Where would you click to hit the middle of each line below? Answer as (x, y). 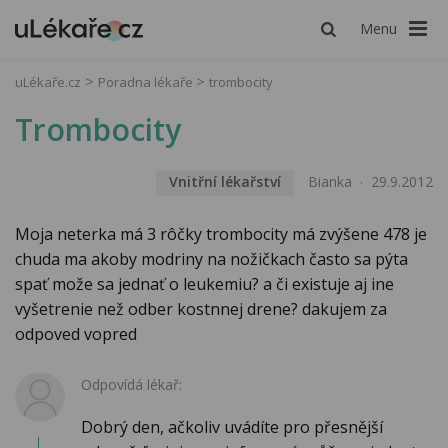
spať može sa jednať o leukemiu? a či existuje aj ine (204, 284)
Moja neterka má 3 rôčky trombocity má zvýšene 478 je (221, 234)
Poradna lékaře (147, 82)
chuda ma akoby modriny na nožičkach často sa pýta (211, 259)
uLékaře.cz (48, 82)
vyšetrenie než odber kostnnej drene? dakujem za (201, 309)
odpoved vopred (76, 334)
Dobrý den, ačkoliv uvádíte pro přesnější (232, 427)
